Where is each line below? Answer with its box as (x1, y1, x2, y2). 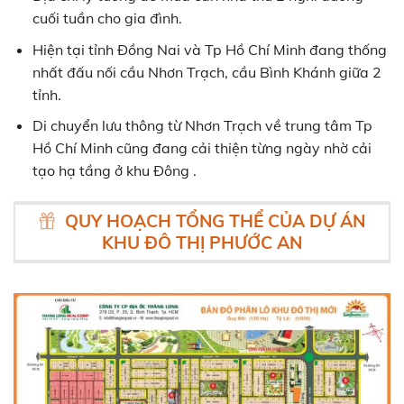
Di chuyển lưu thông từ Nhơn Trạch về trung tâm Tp (32, 115, 372, 134)
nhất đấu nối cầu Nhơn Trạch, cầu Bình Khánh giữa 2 (32, 62, 381, 81)
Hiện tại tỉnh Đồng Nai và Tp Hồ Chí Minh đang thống (32, 40, 387, 59)
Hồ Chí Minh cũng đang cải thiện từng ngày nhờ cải (32, 138, 372, 157)
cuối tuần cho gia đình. (32, 8, 182, 27)
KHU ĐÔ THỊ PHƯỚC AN (102, 232, 302, 254)
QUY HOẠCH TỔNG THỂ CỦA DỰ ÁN (64, 210, 365, 233)
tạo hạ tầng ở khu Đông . (32, 161, 197, 179)
